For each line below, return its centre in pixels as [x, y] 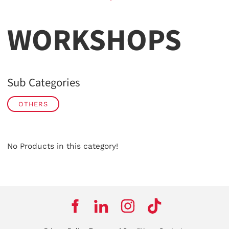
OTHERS [33, 104]
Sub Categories [43, 83]
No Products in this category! [63, 146]
